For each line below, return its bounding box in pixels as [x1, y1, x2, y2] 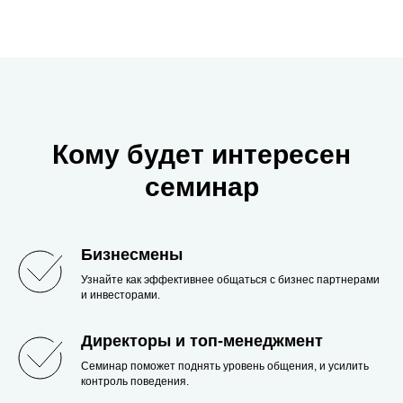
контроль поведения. [81, 375, 189, 388]
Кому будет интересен [52, 139, 351, 169]
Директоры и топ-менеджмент [81, 332, 323, 350]
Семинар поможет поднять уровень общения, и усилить [81, 360, 369, 372]
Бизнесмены [81, 246, 183, 264]
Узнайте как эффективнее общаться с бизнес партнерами [81, 273, 380, 286]
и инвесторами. [81, 289, 160, 301]
